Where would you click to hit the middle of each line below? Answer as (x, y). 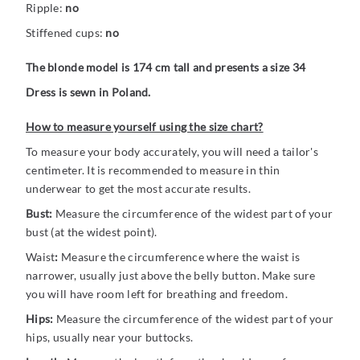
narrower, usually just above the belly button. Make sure (171, 276)
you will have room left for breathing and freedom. (157, 294)
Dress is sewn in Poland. (88, 92)
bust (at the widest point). (92, 232)
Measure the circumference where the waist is (179, 257)
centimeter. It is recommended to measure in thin (153, 170)
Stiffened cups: (66, 33)
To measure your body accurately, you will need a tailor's (172, 152)
